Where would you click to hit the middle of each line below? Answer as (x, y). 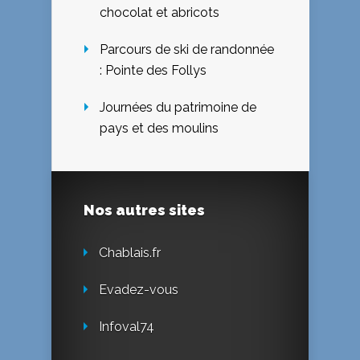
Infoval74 (127, 327)
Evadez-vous (139, 290)
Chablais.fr (130, 253)
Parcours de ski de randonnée (187, 50)
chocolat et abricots (160, 13)
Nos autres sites (144, 211)
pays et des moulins (159, 129)
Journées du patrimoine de (178, 108)
